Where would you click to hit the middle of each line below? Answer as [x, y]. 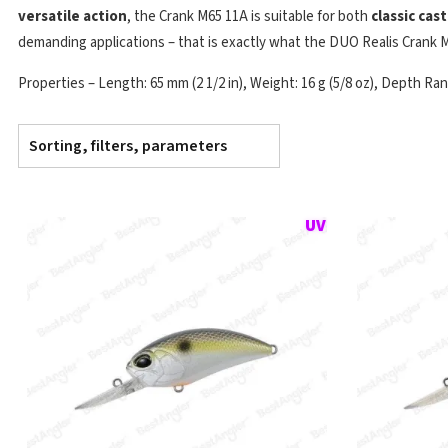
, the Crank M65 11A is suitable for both [249, 16]
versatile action [72, 16]
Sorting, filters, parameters [128, 146]
